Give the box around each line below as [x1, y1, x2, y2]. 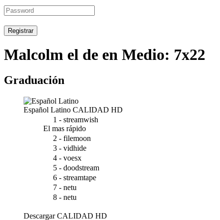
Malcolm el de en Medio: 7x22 [4, 46, 205, 63]
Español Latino [24, 106, 71, 114]
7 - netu [53, 183, 77, 192]
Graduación [4, 74, 64, 86]
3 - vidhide [53, 144, 86, 152]
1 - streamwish [53, 115, 98, 124]
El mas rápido [43, 124, 86, 133]
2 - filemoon [53, 134, 91, 142]
